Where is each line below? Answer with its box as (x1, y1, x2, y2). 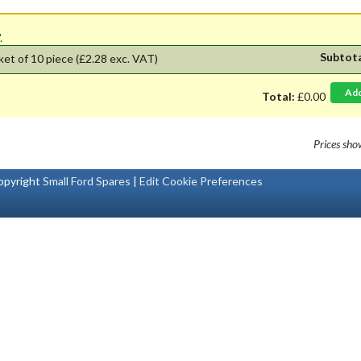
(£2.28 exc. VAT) (76, 51, 158, 65)
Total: (262, 89, 296, 103)
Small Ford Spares (43, 173, 131, 188)
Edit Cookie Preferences (139, 173, 263, 188)
